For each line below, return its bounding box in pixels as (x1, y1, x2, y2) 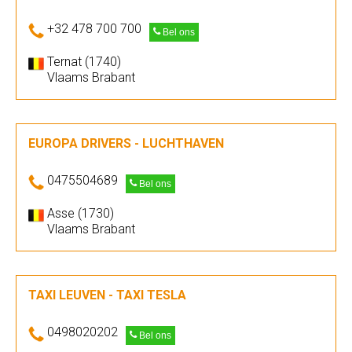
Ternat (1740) (47, 54, 121, 69)
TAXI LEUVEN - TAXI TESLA (28, 288, 186, 302)
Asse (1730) (47, 206, 114, 221)
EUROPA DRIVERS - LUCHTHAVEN (28, 136, 224, 151)
